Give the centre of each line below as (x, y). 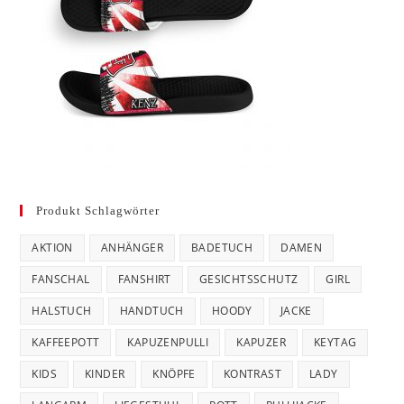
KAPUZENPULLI (168, 342)
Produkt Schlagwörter (98, 210)
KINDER (105, 373)
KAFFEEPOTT (66, 342)
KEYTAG (335, 342)
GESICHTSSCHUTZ (248, 279)
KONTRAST (252, 373)
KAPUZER (262, 342)
